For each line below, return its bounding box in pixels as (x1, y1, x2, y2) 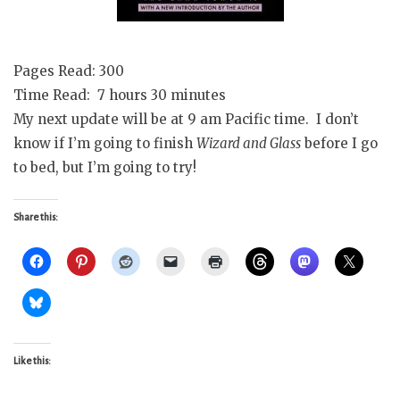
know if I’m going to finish (13, 134, 196, 152)
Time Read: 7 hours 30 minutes (13, 86, 226, 104)
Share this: (13, 212, 58, 223)
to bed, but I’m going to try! (13, 158, 196, 176)
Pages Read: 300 (13, 62, 124, 79)
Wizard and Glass (196, 134, 301, 152)
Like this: (13, 355, 51, 367)
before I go (301, 134, 378, 152)
